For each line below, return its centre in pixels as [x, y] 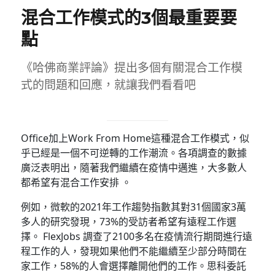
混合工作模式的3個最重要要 [129, 17]
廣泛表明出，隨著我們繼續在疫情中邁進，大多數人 [134, 167]
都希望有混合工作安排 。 [76, 182]
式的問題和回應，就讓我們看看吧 [109, 84]
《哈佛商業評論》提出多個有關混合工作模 [132, 67]
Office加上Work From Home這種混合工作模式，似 [135, 138]
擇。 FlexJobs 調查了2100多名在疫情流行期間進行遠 [137, 236]
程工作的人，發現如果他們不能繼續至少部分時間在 [134, 251]
